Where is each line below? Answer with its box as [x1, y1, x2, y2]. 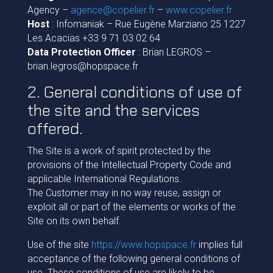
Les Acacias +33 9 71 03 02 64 [27, 32, 160, 44]
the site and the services [27, 100, 200, 121]
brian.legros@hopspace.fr [27, 60, 138, 72]
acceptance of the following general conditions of [27, 253, 240, 264]
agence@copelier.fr [70, 4, 155, 16]
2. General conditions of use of [27, 82, 242, 102]
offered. [27, 118, 83, 139]
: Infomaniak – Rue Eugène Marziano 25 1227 [49, 18, 246, 30]
